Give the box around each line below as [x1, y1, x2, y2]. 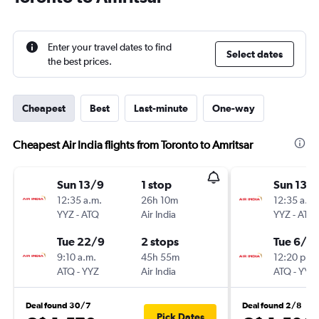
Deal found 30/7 [26, 300, 91, 310]
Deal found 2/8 [242, 300, 302, 310]
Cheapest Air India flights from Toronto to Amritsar [13, 138, 253, 152]
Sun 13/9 [57, 178, 104, 191]
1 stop [141, 178, 172, 191]
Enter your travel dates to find [48, 41, 172, 53]
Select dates [226, 48, 283, 60]
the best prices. [48, 56, 112, 67]
